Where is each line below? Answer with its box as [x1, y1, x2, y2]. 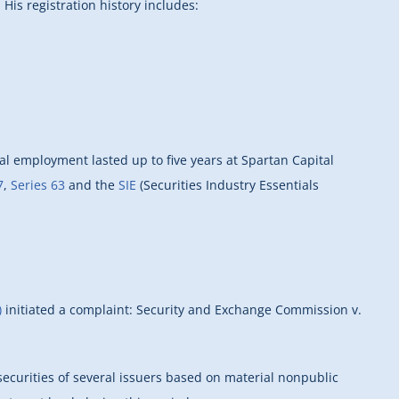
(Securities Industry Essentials [136, 175, 319, 193]
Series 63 [11, 175, 65, 193]
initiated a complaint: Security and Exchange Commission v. [2, 300, 362, 318]
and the [65, 175, 118, 193]
